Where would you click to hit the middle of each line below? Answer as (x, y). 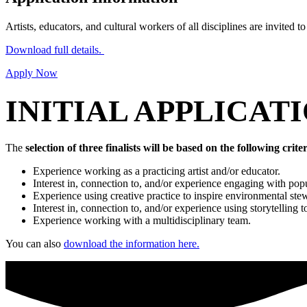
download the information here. (132, 244)
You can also (35, 244)
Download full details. (55, 49)
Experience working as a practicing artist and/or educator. (157, 171)
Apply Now (32, 73)
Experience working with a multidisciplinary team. (142, 221)
